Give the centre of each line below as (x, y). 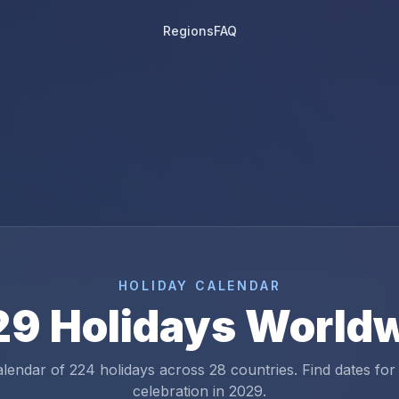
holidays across (152, 370)
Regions (188, 31)
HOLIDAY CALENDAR (199, 285)
